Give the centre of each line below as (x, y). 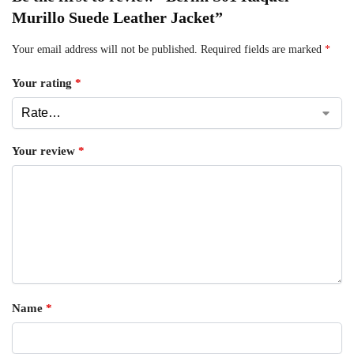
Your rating (43, 83)
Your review (45, 151)
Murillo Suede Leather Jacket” (117, 18)
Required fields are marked (263, 50)
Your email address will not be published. (105, 50)
